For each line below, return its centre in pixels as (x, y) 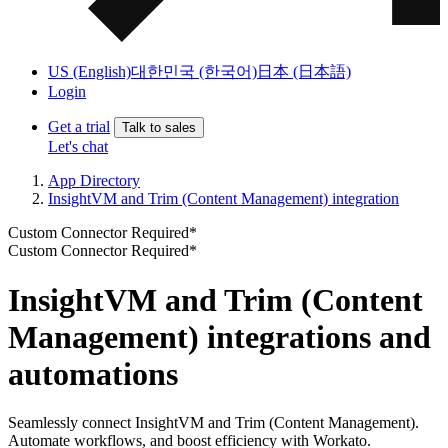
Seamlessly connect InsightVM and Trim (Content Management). (213, 423)
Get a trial (79, 127)
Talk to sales (159, 128)
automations (93, 373)
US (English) (89, 72)
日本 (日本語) (304, 72)
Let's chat (78, 147)
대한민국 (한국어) (194, 72)
